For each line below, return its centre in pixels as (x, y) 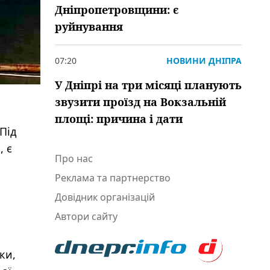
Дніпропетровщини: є (117, 10)
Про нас (74, 159)
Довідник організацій (105, 197)
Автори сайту (86, 216)
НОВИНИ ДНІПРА (204, 61)
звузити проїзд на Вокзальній (140, 102)
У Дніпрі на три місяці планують (148, 85)
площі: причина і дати (119, 119)
